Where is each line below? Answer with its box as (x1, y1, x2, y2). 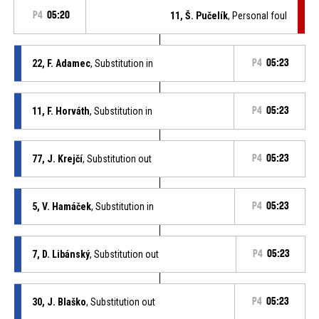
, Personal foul (228, 9, 288, 21)
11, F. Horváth (31, 105, 90, 117)
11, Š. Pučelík (170, 9, 229, 21)
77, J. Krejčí (31, 152, 83, 164)
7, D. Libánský (31, 248, 90, 260)
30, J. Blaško (31, 296, 86, 308)
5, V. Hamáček (31, 200, 91, 212)
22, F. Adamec (31, 57, 90, 69)
